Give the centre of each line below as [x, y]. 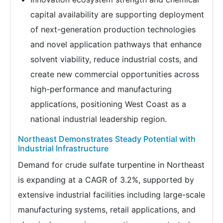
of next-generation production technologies [113, 30]
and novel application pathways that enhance [116, 45]
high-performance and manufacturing [101, 89]
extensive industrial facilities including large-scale [111, 195]
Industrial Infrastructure [63, 149]
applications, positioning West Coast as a [108, 104]
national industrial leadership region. [99, 119]
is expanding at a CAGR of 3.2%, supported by [106, 180]
